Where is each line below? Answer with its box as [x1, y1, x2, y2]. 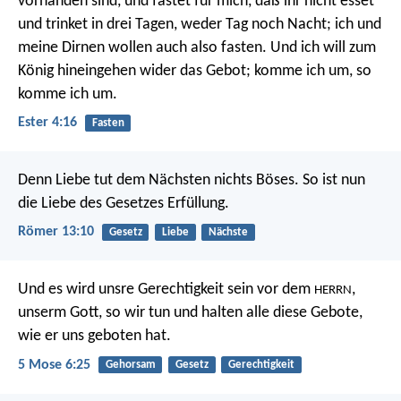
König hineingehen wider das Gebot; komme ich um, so [18, 62, 371, 80]
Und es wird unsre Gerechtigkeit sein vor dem [18, 281, 314, 299]
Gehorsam [105, 359, 156, 371]
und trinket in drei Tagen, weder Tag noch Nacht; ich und [18, 15, 381, 33]
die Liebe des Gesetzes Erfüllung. [18, 195, 229, 213]
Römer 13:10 [18, 225, 94, 240]
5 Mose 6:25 [18, 357, 90, 372]
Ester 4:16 [18, 115, 77, 130]
